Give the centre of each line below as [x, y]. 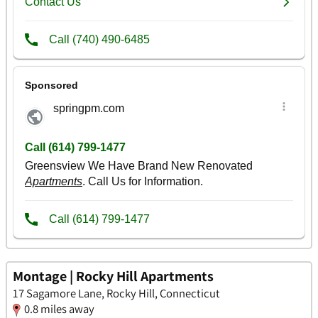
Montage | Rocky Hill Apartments [113, 276]
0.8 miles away [59, 308]
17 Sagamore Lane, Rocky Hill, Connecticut [116, 293]
